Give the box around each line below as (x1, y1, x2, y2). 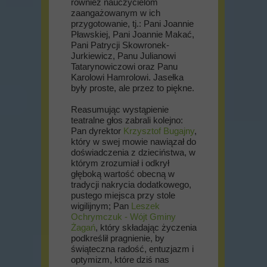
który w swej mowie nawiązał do (71, 136, 196, 147)
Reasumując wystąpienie (71, 104, 169, 114)
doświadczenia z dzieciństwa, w (71, 147, 195, 157)
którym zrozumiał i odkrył (71, 158, 169, 168)
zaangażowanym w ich (71, 8, 160, 18)
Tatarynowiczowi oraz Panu (71, 61, 178, 72)
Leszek (131, 201, 160, 211)
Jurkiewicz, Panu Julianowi (71, 51, 176, 61)
